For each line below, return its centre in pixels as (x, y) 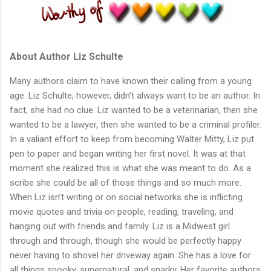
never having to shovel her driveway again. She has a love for (130, 255)
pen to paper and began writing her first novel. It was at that (128, 153)
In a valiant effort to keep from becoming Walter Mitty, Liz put (132, 139)
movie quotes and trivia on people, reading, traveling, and (122, 211)
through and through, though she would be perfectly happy (126, 240)
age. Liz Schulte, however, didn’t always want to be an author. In (135, 95)
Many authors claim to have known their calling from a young (131, 81)
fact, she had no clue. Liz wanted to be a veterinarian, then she (134, 110)
